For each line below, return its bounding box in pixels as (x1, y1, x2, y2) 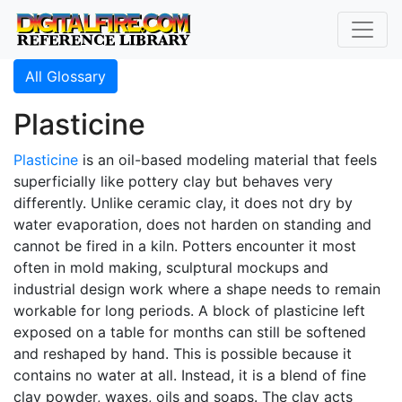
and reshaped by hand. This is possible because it (13, 345, 352, 363)
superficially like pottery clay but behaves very (13, 172, 333, 190)
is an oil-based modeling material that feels (78, 151, 377, 169)
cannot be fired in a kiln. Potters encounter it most (13, 237, 356, 255)
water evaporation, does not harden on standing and (13, 215, 371, 233)
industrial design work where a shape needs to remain (13, 280, 380, 298)
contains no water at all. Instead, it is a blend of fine (13, 366, 366, 384)
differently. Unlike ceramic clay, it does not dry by (13, 194, 353, 212)
